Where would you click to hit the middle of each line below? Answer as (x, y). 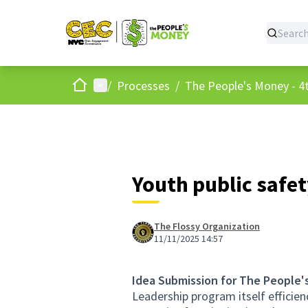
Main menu (121, 85)
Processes (143, 85)
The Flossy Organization (207, 226)
